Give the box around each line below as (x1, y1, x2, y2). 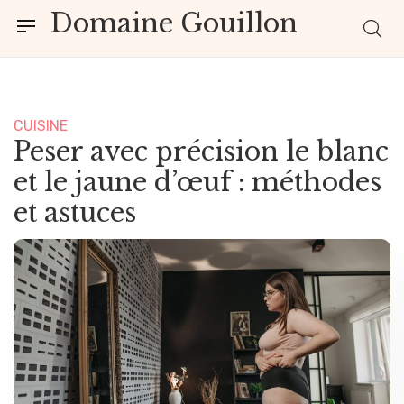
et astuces (14, 197, 136, 229)
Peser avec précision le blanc (14, 135, 389, 168)
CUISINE (14, 117, 68, 134)
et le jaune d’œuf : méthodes (14, 166, 381, 198)
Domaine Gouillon (50, 7, 298, 40)
